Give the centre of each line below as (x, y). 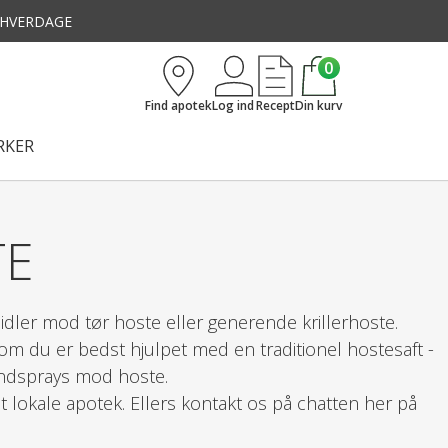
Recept (275, 105)
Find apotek (178, 105)
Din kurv (318, 105)
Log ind (232, 105)
